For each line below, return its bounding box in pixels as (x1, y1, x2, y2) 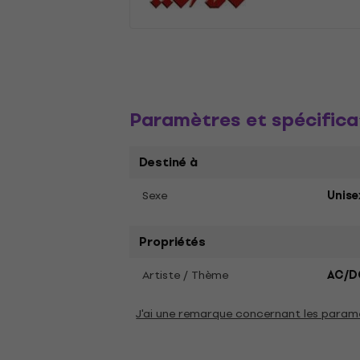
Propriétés (139, 232, 207, 252)
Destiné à (139, 153, 198, 172)
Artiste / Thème (142, 266, 229, 284)
